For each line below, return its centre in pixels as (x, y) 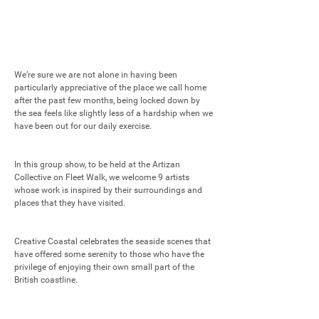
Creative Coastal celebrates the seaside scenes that (113, 241)
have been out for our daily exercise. (84, 126)
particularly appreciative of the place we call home (110, 88)
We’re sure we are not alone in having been (96, 75)
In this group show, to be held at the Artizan (97, 164)
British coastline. (46, 280)
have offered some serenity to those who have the (109, 254)
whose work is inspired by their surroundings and (108, 190)
